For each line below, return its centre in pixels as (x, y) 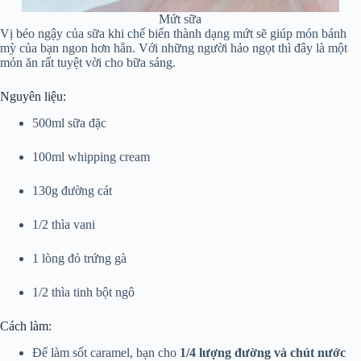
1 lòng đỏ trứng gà (79, 259)
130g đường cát (72, 191)
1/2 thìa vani (64, 225)
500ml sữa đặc (69, 123)
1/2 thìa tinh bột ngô (83, 293)
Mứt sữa (180, 19)
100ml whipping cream (91, 157)
